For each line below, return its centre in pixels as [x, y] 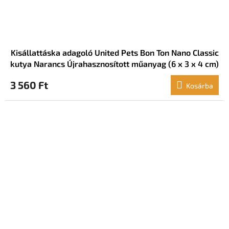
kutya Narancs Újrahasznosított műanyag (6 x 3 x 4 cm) [114, 64]
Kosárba [200, 86]
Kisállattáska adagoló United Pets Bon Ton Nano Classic [114, 53]
